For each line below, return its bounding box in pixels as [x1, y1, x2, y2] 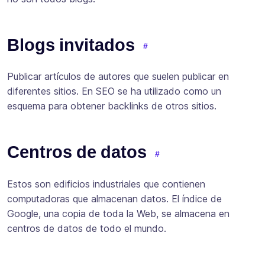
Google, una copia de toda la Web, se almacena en [7, 207, 230, 219]
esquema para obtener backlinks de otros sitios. [7, 100, 216, 112]
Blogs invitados [7, 34, 135, 55]
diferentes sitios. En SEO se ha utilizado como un [7, 85, 221, 98]
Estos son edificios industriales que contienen [7, 177, 205, 190]
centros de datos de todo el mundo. [7, 222, 166, 234]
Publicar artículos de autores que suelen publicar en [7, 70, 229, 83]
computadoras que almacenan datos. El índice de [7, 192, 222, 205]
